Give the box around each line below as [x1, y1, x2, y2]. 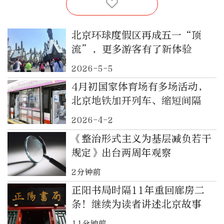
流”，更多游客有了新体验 [71, 43, 192, 55]
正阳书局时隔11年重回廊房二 [71, 184, 204, 196]
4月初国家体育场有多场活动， [71, 81, 208, 93]
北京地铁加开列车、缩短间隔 [71, 95, 201, 107]
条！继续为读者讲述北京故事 [71, 198, 201, 210]
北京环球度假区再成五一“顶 [71, 29, 201, 41]
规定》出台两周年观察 [71, 146, 171, 158]
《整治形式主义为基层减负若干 [71, 132, 211, 144]
